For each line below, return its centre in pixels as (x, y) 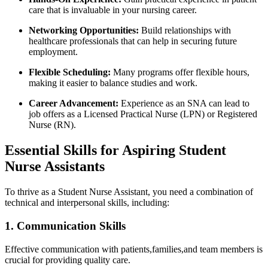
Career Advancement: (74, 103)
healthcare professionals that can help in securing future (133, 41)
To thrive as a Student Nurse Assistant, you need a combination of (129, 192)
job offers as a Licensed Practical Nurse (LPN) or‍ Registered (143, 114)
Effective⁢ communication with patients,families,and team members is (134, 249)
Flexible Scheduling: (70, 72)
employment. (53, 52)
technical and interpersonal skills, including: (87, 203)
